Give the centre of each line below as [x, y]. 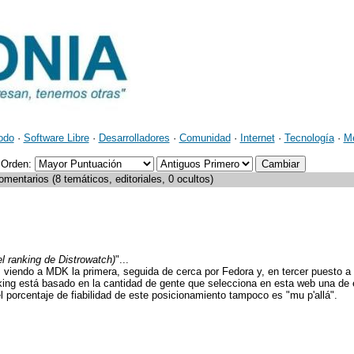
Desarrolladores [134, 138]
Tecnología [309, 138]
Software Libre [56, 138]
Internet [257, 138]
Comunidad [205, 138]
